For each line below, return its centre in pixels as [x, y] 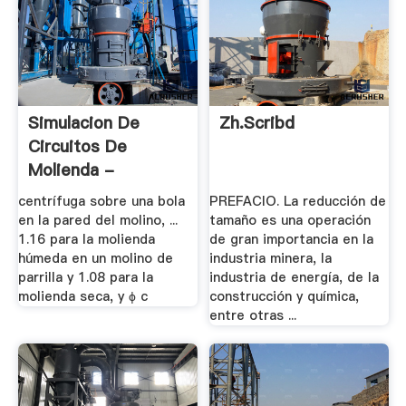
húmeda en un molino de [95, 259]
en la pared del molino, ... [97, 221]
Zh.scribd [257, 122]
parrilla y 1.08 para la [85, 278]
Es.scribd [65, 193]
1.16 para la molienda [86, 240]
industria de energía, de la [295, 278]
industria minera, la [271, 259]
